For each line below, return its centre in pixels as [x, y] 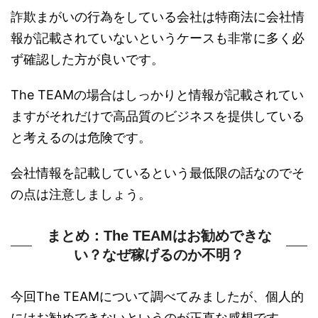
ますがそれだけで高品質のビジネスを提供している [158, 116]
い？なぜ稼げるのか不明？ [159, 254]
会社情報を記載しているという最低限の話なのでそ [158, 172]
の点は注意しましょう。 [81, 194]
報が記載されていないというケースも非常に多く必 [158, 38]
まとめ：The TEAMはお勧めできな [159, 235]
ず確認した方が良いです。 [87, 59]
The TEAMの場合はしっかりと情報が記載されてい [157, 94]
